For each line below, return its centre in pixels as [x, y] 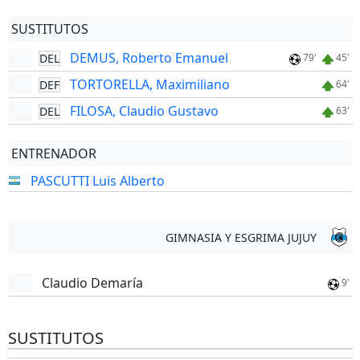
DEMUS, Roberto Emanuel [149, 58]
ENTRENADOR [53, 153]
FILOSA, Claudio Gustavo [144, 111]
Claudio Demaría [92, 283]
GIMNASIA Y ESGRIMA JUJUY [241, 237]
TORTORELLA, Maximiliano [149, 84]
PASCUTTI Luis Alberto [97, 180]
